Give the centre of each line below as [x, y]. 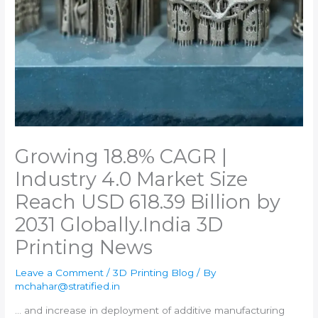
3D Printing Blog [154, 273]
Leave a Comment [60, 273]
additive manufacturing [230, 310]
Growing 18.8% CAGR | [121, 157]
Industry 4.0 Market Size [132, 180]
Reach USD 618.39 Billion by [148, 202]
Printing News [84, 248]
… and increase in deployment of [95, 310]
